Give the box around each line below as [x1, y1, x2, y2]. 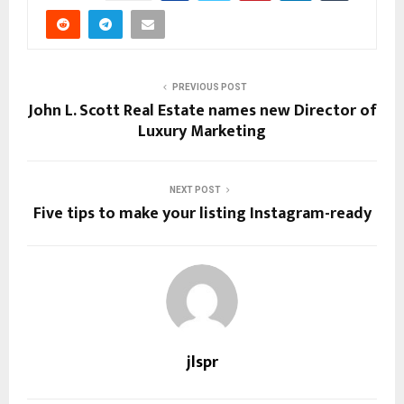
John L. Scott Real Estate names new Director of [27, 96, 377, 124]
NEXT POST [169, 184, 221, 195]
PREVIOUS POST [171, 81, 247, 92]
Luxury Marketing [138, 117, 266, 145]
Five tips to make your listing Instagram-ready [32, 199, 372, 227]
